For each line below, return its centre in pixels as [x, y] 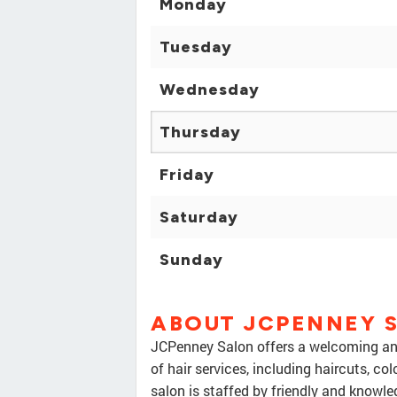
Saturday [199, 218]
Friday [187, 175]
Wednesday [210, 90]
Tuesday [196, 47]
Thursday [200, 132]
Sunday [191, 260]
